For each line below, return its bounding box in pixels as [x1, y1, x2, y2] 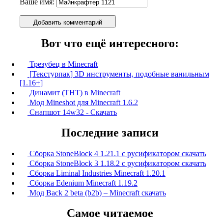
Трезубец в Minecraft [27, 59, 98, 68]
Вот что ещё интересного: [41, 36, 179, 50]
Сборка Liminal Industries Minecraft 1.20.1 [27, 168, 165, 177]
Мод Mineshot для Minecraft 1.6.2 [27, 98, 138, 107]
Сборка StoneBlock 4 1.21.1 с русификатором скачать [27, 149, 206, 158]
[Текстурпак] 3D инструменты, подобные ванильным [27, 69, 209, 78]
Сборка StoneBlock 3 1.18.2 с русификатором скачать [27, 159, 206, 167]
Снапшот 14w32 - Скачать [27, 108, 117, 116]
